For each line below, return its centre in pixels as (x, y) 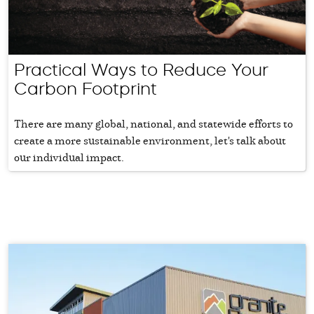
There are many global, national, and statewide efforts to (153, 123)
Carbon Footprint (86, 88)
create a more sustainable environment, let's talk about (150, 140)
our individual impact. (69, 157)
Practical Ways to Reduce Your (141, 69)
